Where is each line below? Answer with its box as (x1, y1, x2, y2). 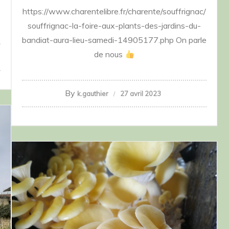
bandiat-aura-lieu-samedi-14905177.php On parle (22, 35, 207, 45)
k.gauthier (77, 89, 108, 98)
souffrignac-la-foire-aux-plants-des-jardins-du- (28, 20, 201, 31)
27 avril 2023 (120, 89, 161, 98)
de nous (94, 49, 125, 60)
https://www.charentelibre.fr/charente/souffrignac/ (22, 6, 206, 17)
